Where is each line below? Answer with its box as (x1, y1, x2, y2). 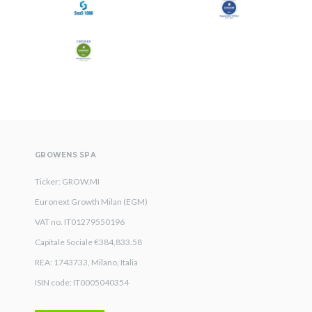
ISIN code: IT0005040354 (35, 277, 129, 288)
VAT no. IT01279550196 (35, 217, 125, 228)
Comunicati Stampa (37, 30, 142, 46)
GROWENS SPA (35, 150, 96, 160)
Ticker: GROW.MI (35, 176, 100, 187)
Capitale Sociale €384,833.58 (35, 237, 142, 248)
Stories (37, 49, 76, 65)
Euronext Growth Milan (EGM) (35, 196, 148, 208)
